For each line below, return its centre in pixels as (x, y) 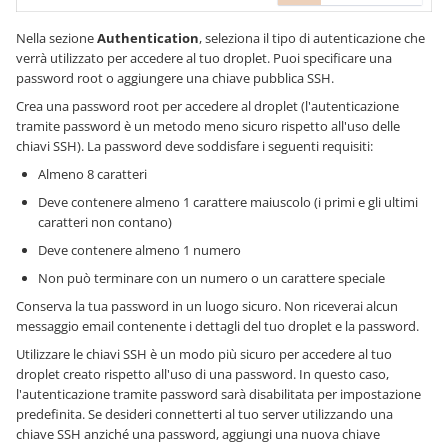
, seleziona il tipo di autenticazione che (312, 37)
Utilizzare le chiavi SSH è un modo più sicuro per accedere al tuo (204, 353)
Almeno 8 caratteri (92, 173)
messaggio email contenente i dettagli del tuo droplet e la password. (217, 325)
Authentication (148, 37)
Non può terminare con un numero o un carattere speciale (211, 277)
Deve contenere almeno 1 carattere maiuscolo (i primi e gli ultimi (228, 201)
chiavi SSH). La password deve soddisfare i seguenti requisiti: (194, 145)
